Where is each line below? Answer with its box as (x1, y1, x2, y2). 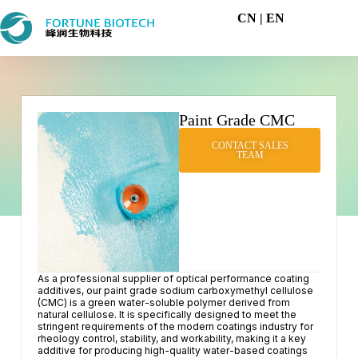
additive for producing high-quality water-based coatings (37, 344, 308, 356)
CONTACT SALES (211, 140, 288, 151)
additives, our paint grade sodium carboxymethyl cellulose (37, 284, 313, 296)
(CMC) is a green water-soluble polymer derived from (37, 296, 290, 308)
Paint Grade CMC (178, 111, 295, 129)
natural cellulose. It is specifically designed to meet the (37, 308, 296, 320)
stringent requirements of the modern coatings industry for (37, 320, 313, 332)
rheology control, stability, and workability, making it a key (37, 332, 306, 344)
